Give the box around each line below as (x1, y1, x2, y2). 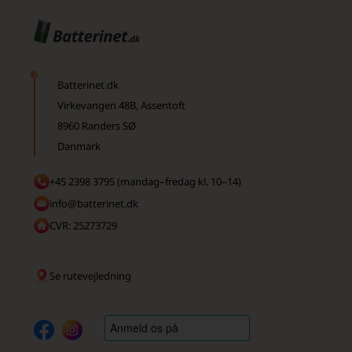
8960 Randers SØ (57, 118, 136, 133)
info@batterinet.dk (49, 196, 138, 211)
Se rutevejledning (49, 268, 131, 283)
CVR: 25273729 (49, 218, 117, 233)
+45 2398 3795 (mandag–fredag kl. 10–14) (49, 174, 241, 189)
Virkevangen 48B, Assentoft (57, 97, 185, 112)
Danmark (57, 138, 101, 153)
